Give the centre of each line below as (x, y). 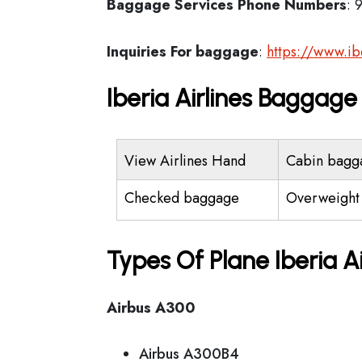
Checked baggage (182, 198)
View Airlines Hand (185, 161)
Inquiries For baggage (183, 52)
